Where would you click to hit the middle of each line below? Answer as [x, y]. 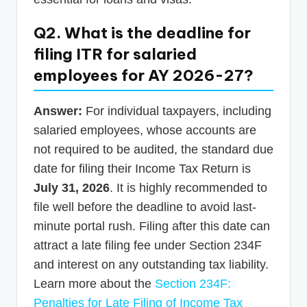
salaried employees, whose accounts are [145, 130]
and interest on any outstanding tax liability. [151, 264]
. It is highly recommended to [188, 187]
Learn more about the [94, 283]
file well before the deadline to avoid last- [145, 207]
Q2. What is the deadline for [142, 33]
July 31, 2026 [72, 187]
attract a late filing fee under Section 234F [148, 245]
